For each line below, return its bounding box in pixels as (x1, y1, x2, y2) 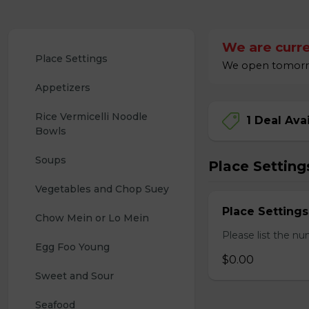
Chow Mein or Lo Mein (35, 212, 149, 224)
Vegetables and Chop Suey (35, 183, 169, 195)
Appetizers (35, 81, 90, 94)
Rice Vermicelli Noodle (35, 110, 150, 123)
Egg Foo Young (35, 241, 110, 253)
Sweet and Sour (35, 270, 114, 282)
